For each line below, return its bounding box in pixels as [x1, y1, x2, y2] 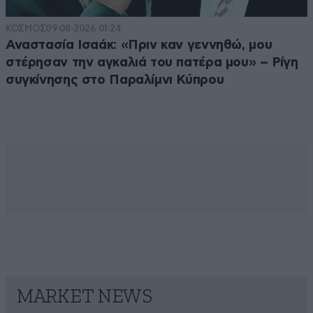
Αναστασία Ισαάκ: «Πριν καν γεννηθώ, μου [6, 38, 272, 52]
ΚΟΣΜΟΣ [6, 23, 46, 34]
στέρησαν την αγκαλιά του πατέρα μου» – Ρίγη [6, 56, 298, 70]
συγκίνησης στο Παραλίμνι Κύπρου [6, 73, 224, 87]
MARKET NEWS [17, 287, 152, 307]
